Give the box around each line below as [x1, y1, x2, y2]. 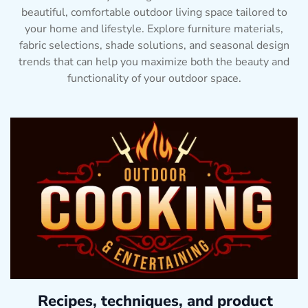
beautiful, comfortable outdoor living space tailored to [21, 5, 287, 21]
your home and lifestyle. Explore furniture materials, [25, 21, 283, 37]
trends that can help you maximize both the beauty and [19, 54, 289, 70]
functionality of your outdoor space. [67, 71, 241, 87]
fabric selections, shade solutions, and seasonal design [19, 38, 289, 54]
